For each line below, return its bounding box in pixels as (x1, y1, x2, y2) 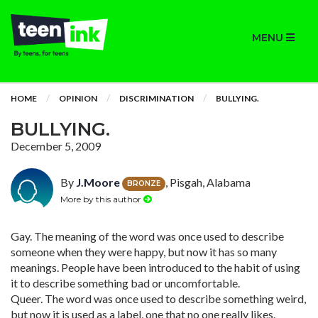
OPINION (59, 93, 97, 104)
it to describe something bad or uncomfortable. (11, 276, 240, 290)
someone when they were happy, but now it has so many (11, 245, 277, 258)
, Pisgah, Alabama (165, 175, 251, 189)
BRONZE (127, 178, 160, 188)
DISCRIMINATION (119, 93, 194, 104)
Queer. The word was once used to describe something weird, (11, 292, 306, 305)
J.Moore (76, 175, 120, 189)
